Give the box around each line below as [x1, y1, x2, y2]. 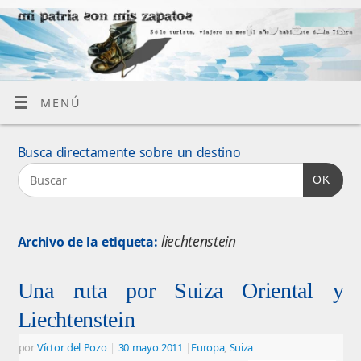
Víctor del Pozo [37, 339, 107, 355]
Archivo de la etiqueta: [17, 232, 161, 251]
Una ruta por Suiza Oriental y [17, 277, 344, 303]
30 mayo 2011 [118, 339, 183, 355]
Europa [191, 339, 225, 355]
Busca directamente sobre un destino [17, 143, 241, 161]
